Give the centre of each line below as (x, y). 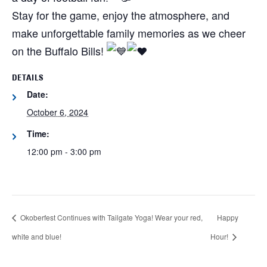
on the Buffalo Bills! (59, 51)
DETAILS (28, 79)
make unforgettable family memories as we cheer (129, 33)
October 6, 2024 (58, 112)
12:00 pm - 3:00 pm (64, 152)
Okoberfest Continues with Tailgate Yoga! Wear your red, (111, 218)
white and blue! (37, 237)
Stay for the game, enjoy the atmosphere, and (121, 15)
